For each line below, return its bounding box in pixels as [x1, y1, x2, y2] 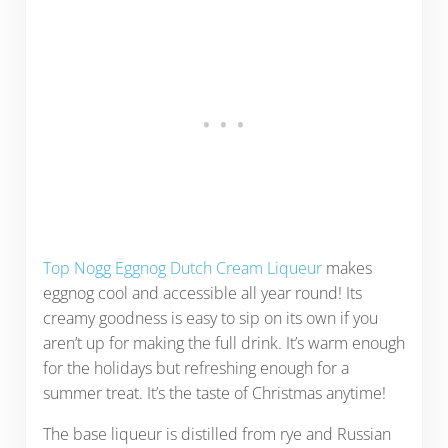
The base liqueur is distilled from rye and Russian [42, 422, 391, 445]
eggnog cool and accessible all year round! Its [42, 281, 362, 304]
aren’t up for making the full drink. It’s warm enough [42, 331, 405, 354]
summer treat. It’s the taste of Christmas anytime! [42, 381, 386, 404]
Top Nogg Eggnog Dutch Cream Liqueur [42, 256, 326, 279]
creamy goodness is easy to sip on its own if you [42, 306, 378, 329]
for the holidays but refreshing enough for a [42, 356, 349, 379]
